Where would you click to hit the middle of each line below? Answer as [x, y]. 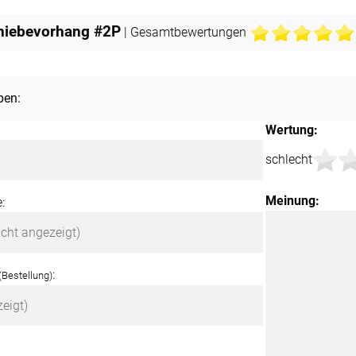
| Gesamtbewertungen [185, 32]
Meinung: [292, 201]
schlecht [289, 159]
